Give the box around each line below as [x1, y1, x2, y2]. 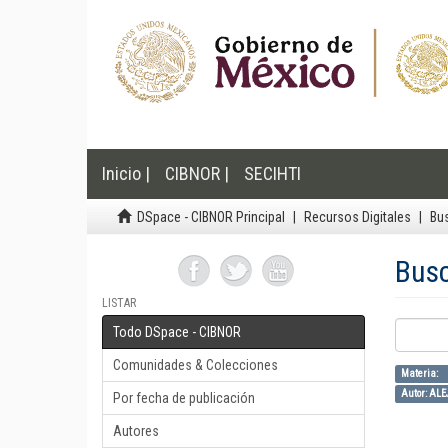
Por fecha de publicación [113, 390, 255, 406]
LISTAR [102, 296, 136, 310]
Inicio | [102, 163, 150, 184]
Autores [113, 423, 159, 439]
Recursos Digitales [304, 209, 411, 225]
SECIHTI [244, 163, 301, 184]
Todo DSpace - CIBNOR [113, 324, 241, 340]
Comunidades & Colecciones [113, 357, 278, 373]
